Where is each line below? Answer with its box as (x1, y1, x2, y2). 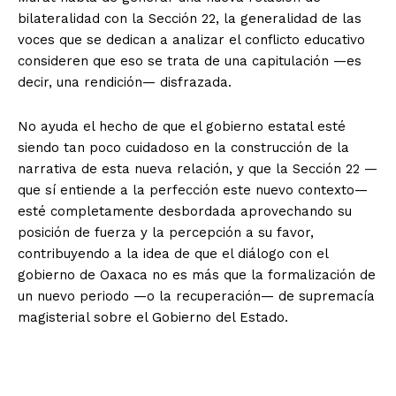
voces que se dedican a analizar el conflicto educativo (18, 31, 365, 48)
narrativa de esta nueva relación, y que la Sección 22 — (18, 160, 377, 177)
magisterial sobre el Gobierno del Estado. (18, 308, 288, 325)
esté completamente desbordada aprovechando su (18, 202, 352, 219)
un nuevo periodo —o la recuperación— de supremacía (18, 287, 375, 304)
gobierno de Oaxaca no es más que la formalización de (18, 266, 376, 283)
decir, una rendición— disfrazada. (18, 73, 232, 90)
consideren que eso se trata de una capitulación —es (18, 52, 362, 69)
